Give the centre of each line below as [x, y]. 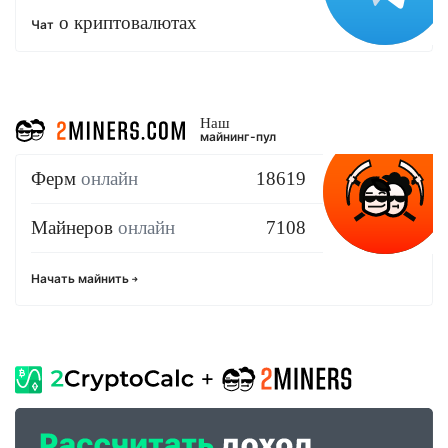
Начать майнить [81, 279]
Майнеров [74, 228]
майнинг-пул [238, 137]
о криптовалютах [125, 23]
